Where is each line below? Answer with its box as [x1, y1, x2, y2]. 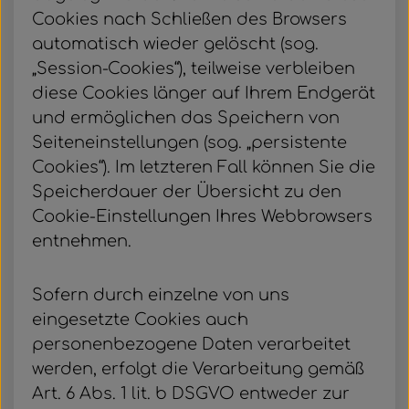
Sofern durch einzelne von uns [32, 286, 289, 304]
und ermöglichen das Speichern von [32, 109, 340, 127]
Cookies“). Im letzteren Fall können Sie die [32, 158, 375, 176]
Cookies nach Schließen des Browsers [32, 10, 347, 28]
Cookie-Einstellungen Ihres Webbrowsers [32, 207, 372, 225]
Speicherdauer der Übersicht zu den [32, 183, 341, 201]
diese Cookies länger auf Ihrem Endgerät [32, 84, 375, 102]
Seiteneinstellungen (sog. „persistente [32, 133, 347, 152]
